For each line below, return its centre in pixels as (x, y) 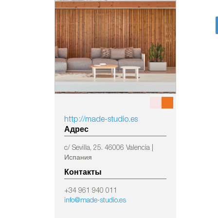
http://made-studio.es (101, 120)
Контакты (83, 173)
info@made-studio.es (95, 201)
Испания (78, 158)
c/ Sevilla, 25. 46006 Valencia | (109, 148)
